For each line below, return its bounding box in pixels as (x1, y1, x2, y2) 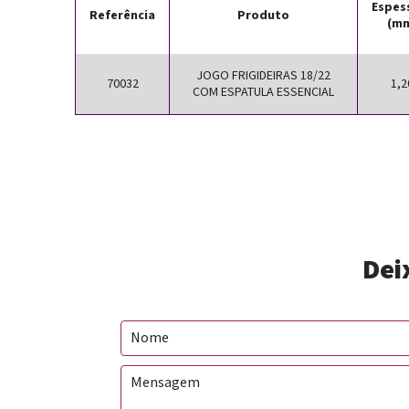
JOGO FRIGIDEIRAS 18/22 (196, 68, 330, 84)
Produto (237, 7, 289, 24)
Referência (89, 7, 155, 24)
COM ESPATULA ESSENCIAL (193, 84, 334, 100)
